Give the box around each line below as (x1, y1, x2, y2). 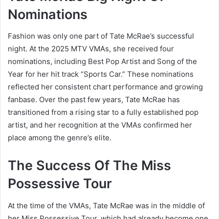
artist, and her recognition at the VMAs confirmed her (8, 120, 192, 130)
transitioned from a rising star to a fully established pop (8, 108, 198, 117)
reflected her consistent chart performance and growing (8, 82, 203, 92)
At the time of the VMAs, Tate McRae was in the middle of (8, 200, 205, 210)
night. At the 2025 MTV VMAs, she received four (8, 44, 174, 54)
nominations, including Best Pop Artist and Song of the (8, 57, 197, 66)
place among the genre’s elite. (8, 133, 111, 143)
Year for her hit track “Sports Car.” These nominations (8, 69, 194, 79)
